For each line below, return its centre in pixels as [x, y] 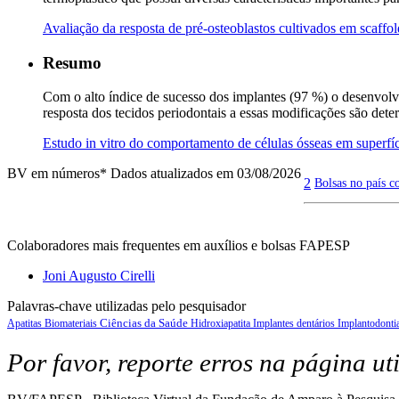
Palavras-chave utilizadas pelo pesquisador [126, 306]
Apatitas [26, 324]
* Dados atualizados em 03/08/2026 [200, 174]
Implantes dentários [295, 324]
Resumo [72, 62]
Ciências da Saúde [145, 323]
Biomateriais [72, 324]
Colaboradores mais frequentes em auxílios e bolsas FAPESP [179, 246]
